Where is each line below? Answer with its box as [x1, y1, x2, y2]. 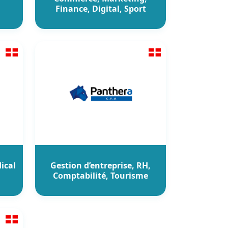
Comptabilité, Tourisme [53, 169, 148, 181]
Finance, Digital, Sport [55, 3, 146, 14]
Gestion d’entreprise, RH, [50, 159, 151, 171]
